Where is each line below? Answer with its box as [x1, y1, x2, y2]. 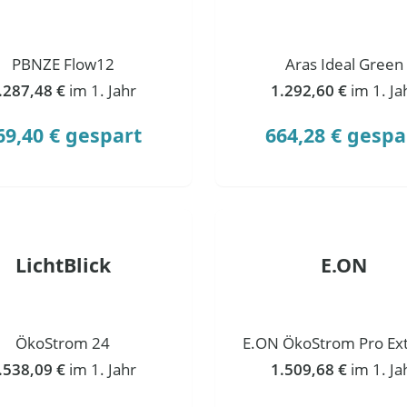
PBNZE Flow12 [11, 53, 114, 74]
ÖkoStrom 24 [15, 332, 111, 353]
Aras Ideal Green [284, 53, 403, 74]
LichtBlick [15, 251, 111, 278]
